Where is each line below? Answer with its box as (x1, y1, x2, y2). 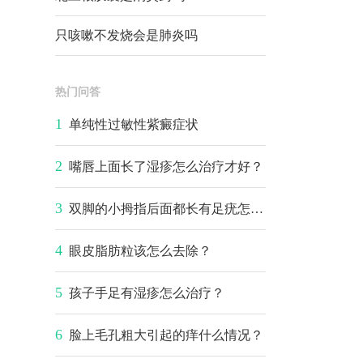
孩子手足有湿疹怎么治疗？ (69, 285, 224, 300)
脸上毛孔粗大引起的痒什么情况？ (69, 327, 263, 342)
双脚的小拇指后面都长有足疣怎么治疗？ (69, 201, 250, 216)
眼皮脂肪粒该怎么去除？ (69, 243, 211, 258)
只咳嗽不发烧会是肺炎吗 (55, 28, 198, 42)
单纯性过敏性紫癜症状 (69, 117, 199, 131)
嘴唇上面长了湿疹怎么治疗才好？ (69, 159, 263, 173)
